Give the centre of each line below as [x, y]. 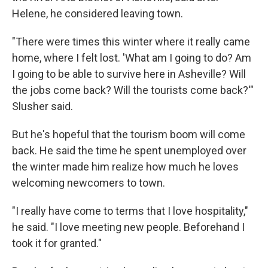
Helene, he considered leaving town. [98, 13]
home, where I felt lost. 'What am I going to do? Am [132, 58]
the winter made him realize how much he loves [125, 167]
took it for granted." [57, 243]
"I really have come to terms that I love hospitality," [130, 211]
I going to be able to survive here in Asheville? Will [129, 74]
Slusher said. [42, 106]
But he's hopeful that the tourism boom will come [129, 134]
